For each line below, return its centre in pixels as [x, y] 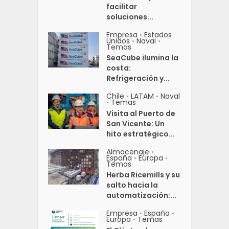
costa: [119, 68]
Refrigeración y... [138, 78]
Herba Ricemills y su [143, 175]
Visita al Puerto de [141, 113]
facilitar [122, 6]
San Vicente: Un [136, 123]
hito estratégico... [141, 134]
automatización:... [142, 195]
